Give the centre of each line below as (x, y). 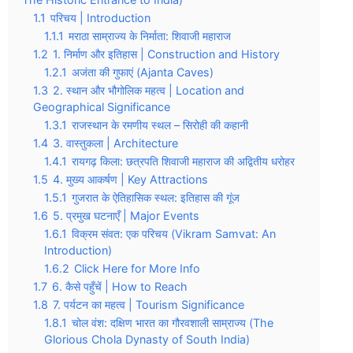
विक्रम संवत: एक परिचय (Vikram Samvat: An (174, 234)
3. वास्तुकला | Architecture (115, 143)
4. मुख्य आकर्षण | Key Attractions (130, 179)
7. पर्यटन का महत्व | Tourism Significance (149, 305)
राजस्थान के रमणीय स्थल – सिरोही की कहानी (160, 125)
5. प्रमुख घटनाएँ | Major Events (126, 216)
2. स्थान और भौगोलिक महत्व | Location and (149, 90)
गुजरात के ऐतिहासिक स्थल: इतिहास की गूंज (156, 197)
